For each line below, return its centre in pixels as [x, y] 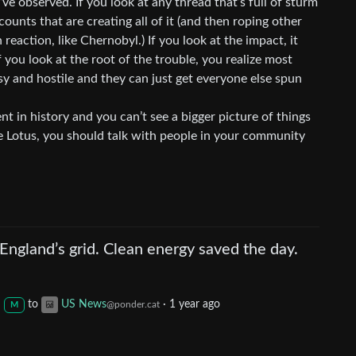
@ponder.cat [133, 305]
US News [83, 305]
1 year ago [194, 305]
